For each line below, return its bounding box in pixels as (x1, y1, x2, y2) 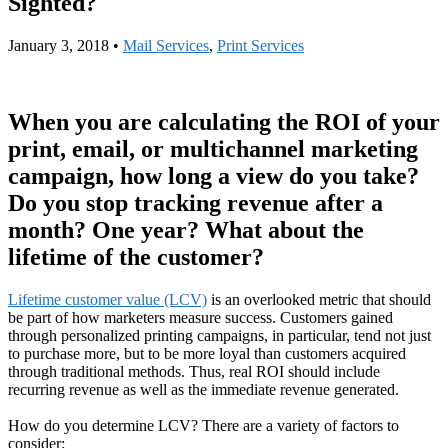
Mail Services (123, 36, 209, 54)
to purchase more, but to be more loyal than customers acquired (8, 344, 406, 362)
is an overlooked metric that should (207, 290, 431, 308)
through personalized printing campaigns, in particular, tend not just (8, 326, 431, 344)
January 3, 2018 (8, 36, 109, 54)
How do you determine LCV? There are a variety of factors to (8, 416, 399, 434)
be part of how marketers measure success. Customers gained (8, 308, 393, 326)
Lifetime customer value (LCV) (8, 290, 207, 308)
